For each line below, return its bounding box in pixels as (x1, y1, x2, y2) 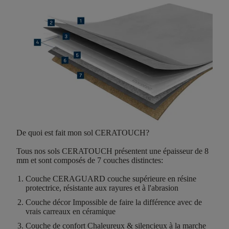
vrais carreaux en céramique (26, 207, 116, 216)
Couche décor (26, 198, 71, 207)
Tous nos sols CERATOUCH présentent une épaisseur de (16, 147, 204, 156)
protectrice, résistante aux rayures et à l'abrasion (26, 184, 178, 193)
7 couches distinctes (97, 156, 161, 165)
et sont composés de (31, 156, 97, 165)
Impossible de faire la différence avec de (71, 198, 202, 207)
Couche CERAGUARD (26, 174, 105, 184)
